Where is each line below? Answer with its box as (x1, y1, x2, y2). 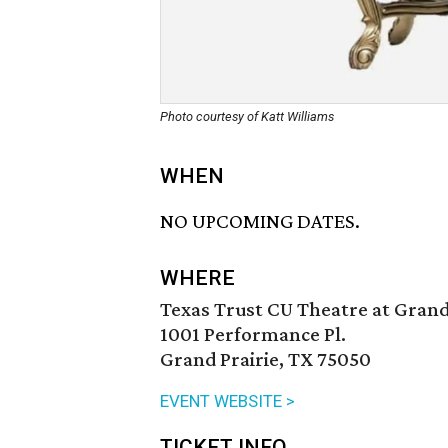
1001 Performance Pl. (160, 322, 346, 347)
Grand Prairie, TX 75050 (160, 347, 371, 372)
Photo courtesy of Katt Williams (160, 109, 334, 124)
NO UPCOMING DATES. (160, 209, 360, 234)
